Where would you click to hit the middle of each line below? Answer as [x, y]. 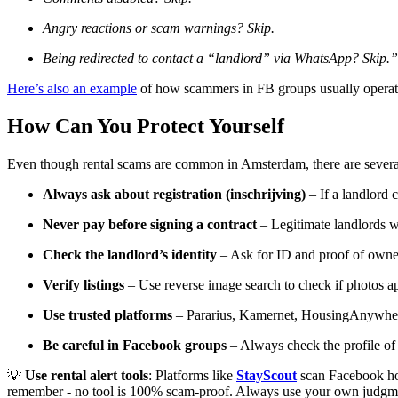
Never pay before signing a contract [150, 225]
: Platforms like [192, 376]
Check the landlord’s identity [130, 255]
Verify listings [84, 285]
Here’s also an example [72, 89]
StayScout [267, 376]
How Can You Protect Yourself [146, 127]
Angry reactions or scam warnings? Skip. [159, 28]
